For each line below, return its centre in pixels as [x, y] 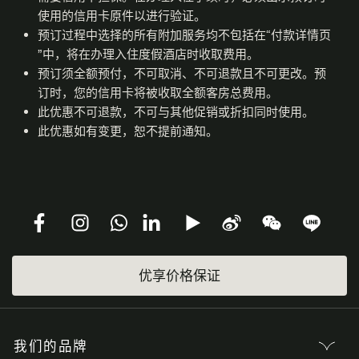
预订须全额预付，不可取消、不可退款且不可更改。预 [182, 73]
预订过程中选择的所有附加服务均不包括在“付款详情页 [184, 34]
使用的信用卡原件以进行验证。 [122, 15]
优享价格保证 [179, 275]
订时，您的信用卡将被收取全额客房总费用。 [158, 92]
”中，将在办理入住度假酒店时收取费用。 [148, 54]
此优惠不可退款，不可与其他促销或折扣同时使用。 [176, 111]
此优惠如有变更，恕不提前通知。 [128, 131]
